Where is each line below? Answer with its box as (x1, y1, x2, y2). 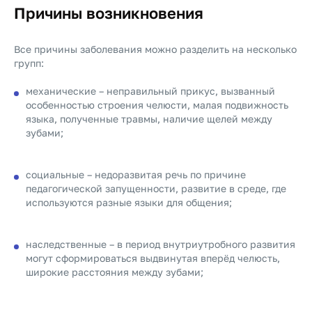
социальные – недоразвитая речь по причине (26, 169, 246, 180)
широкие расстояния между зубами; (26, 266, 203, 278)
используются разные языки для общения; (26, 196, 232, 208)
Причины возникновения (14, 3, 203, 22)
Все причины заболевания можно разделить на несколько (14, 43, 297, 55)
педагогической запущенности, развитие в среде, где (26, 182, 286, 194)
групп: (14, 57, 44, 69)
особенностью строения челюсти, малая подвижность (26, 99, 288, 111)
